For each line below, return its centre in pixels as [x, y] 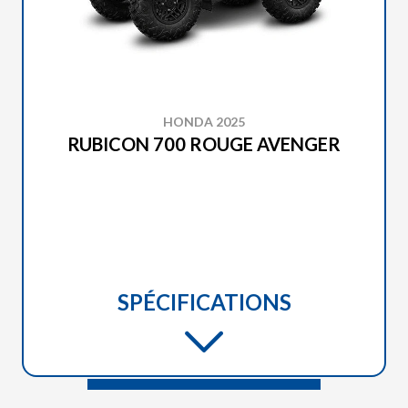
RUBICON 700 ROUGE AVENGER [204, 144]
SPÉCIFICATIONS [204, 302]
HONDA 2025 [204, 122]
